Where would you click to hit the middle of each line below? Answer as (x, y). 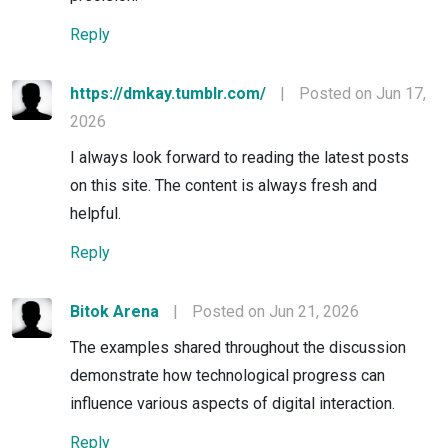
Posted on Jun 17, (362, 93)
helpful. (95, 213)
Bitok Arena (114, 311)
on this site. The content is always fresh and (223, 185)
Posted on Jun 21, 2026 (275, 311)
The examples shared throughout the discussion (238, 347)
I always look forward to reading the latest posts (239, 157)
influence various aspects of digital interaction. (232, 403)
